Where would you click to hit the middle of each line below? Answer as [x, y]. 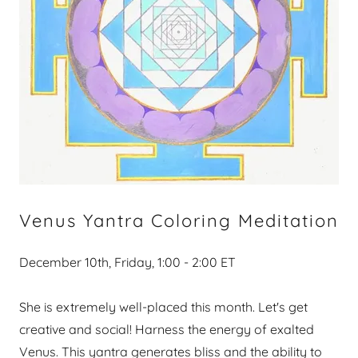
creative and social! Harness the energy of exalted [167, 329]
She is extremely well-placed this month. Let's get [163, 307]
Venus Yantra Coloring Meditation [179, 221]
